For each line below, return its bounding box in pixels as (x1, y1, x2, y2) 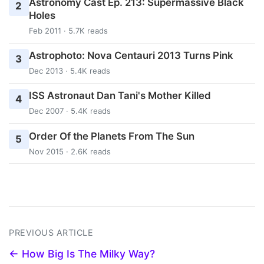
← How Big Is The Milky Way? (9, 247, 155, 260)
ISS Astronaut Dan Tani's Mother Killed (28, 90, 211, 102)
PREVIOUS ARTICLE (9, 227, 93, 238)
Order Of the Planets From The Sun (28, 130, 194, 142)
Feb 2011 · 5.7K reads (28, 25, 108, 35)
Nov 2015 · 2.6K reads (28, 146, 111, 156)
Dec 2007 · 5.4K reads (28, 106, 111, 116)
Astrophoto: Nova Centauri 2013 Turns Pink (28, 49, 233, 62)
